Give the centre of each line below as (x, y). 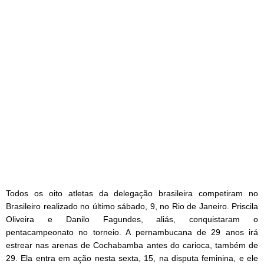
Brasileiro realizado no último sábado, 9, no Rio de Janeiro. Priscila (132, 207)
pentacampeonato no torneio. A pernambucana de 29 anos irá (132, 232)
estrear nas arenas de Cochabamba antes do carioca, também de (132, 245)
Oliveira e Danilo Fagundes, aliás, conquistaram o (132, 220)
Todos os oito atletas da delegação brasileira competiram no (132, 194)
